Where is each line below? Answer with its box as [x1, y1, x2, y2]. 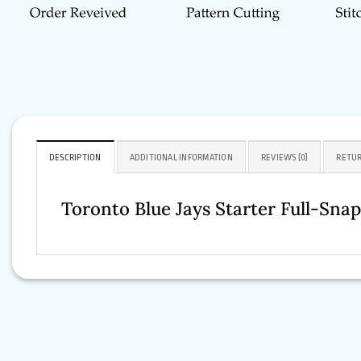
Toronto [61, 197, 135, 221]
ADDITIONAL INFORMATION [129, 152, 233, 164]
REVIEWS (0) [260, 152, 309, 164]
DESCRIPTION [49, 152, 102, 164]
